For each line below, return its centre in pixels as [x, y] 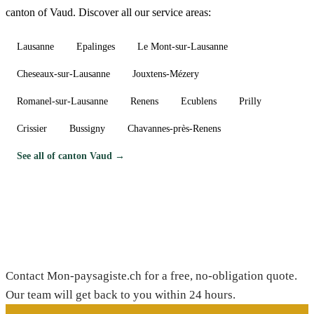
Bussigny [87, 128]
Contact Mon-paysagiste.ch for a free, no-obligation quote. [151, 276]
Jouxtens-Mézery [166, 74]
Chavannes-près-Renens [174, 128]
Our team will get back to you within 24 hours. [121, 295]
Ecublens [199, 101]
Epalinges [96, 46]
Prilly [250, 101]
